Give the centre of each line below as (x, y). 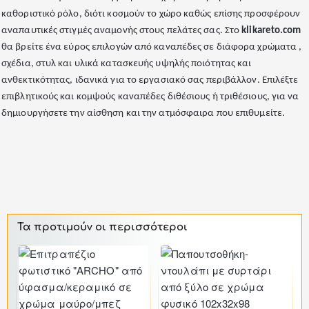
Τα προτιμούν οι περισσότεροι (102, 228)
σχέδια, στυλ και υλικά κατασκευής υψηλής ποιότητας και (127, 64)
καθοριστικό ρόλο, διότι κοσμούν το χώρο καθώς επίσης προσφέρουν (151, 14)
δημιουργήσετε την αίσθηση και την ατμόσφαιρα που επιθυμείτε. (143, 113)
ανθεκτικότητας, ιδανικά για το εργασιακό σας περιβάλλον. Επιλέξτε (150, 80)
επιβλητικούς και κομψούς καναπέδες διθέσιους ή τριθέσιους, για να (150, 97)
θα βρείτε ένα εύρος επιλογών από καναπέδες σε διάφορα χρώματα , (152, 47)
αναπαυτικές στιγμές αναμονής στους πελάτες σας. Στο (122, 31)
